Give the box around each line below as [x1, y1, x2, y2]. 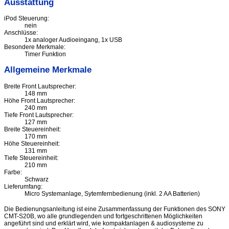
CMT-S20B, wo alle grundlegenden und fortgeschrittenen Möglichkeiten [4, 213, 202, 220]
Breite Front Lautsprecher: [4, 82, 76, 90]
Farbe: [4, 168, 22, 176]
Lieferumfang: [4, 182, 42, 190]
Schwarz [25, 175, 49, 183]
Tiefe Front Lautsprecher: [4, 111, 74, 119]
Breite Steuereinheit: [4, 125, 61, 133]
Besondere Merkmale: [4, 43, 65, 51]
